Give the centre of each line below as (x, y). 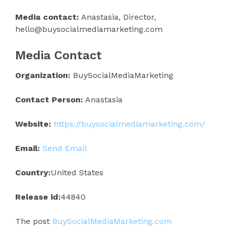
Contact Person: (49, 99)
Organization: (43, 75)
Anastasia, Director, (118, 17)
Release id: (38, 197)
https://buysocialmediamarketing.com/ (129, 124)
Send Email (65, 148)
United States (77, 172)
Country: (33, 172)
